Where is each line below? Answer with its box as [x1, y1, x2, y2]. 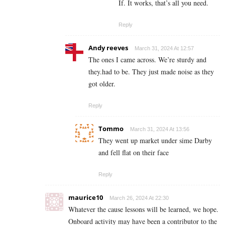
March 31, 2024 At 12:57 [135, 45, 194, 52]
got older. [88, 79, 116, 89]
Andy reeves [88, 43, 128, 53]
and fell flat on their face [98, 148, 169, 158]
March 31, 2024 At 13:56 [130, 126, 189, 133]
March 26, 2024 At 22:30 [109, 195, 169, 201]
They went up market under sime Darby [98, 136, 212, 146]
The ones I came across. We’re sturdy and [88, 55, 206, 65]
